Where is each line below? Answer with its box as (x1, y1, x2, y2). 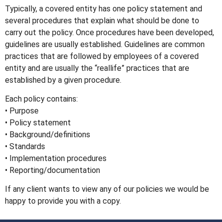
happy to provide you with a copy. (5, 196, 121, 206)
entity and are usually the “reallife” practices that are (5, 63, 189, 73)
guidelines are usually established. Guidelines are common (5, 39, 205, 49)
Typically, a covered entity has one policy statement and (5, 3, 202, 13)
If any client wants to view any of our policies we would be (5, 184, 209, 194)
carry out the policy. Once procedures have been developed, (5, 27, 214, 37)
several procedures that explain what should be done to (5, 15, 199, 25)
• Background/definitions (5, 129, 90, 139)
